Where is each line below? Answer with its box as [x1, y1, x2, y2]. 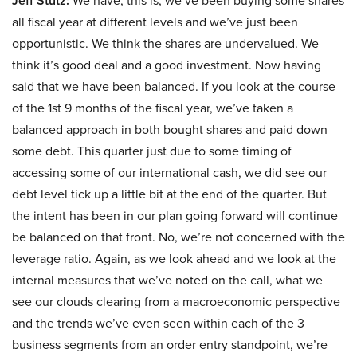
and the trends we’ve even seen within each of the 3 [12, 314, 304, 333]
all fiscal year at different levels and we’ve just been [12, 13, 298, 32]
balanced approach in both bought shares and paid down [12, 120, 328, 139]
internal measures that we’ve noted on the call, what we [12, 271, 323, 290]
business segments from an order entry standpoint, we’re [12, 335, 328, 355]
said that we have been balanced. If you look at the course [12, 77, 335, 96]
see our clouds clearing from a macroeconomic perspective [12, 292, 340, 312]
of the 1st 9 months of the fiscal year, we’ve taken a [12, 99, 293, 118]
